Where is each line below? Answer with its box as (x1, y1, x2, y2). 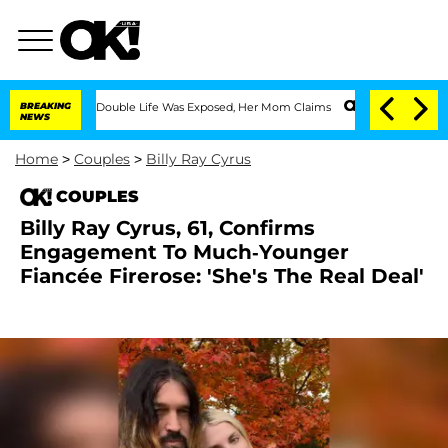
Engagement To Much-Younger (20, 240, 349, 264)
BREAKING (20, 100, 71, 111)
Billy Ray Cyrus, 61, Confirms (20, 216, 315, 240)
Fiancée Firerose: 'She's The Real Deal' (20, 264, 424, 288)
